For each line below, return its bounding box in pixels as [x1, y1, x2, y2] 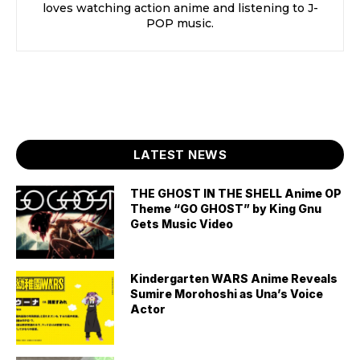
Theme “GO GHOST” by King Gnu [130, 201, 322, 215]
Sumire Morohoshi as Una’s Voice [130, 287, 324, 301]
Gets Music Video [130, 216, 234, 231]
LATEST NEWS [133, 146, 227, 162]
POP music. [146, 15, 214, 31]
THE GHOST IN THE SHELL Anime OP [130, 186, 342, 200]
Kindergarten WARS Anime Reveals [130, 272, 338, 286]
